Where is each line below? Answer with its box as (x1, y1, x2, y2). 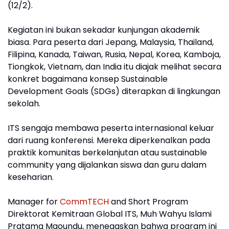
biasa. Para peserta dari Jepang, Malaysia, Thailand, (8, 36, 214, 48)
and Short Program (109, 195, 188, 208)
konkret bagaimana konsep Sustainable (8, 73, 168, 85)
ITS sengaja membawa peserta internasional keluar (8, 122, 214, 134)
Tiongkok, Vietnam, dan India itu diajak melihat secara (8, 60, 221, 73)
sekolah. (8, 97, 40, 109)
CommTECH (60, 195, 109, 208)
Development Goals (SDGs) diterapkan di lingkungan (8, 85, 220, 97)
